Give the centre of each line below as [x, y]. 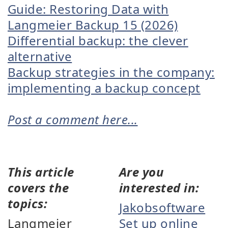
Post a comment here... [73, 119]
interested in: [159, 188]
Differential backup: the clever [98, 40]
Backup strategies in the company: [111, 72]
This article [41, 172]
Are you [142, 172]
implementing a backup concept [104, 88]
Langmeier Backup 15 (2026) [93, 25]
